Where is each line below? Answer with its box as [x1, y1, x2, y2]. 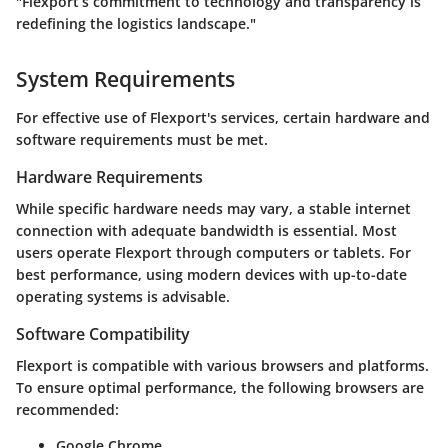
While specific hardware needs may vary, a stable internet [16, 199, 411, 219]
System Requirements [16, 65, 235, 94]
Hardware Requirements [16, 165, 203, 188]
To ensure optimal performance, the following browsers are [16, 378, 424, 398]
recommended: [16, 400, 119, 420]
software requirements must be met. [16, 129, 268, 149]
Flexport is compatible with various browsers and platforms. [16, 356, 429, 376]
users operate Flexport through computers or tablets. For [16, 243, 411, 263]
